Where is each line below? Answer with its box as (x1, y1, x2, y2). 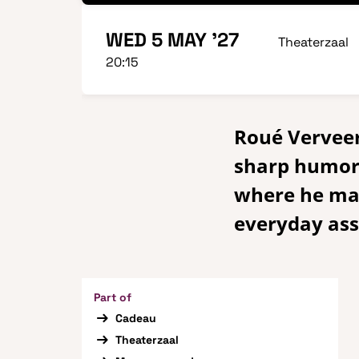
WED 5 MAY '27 (106, 27, 239, 52)
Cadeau (115, 311, 156, 325)
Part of (94, 290, 131, 305)
